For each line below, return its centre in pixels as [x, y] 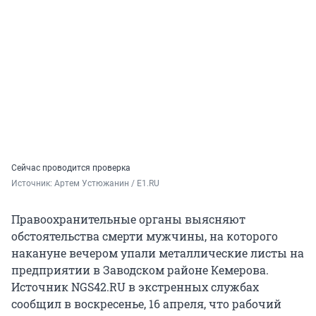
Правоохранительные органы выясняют [128, 219]
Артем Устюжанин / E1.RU [107, 184]
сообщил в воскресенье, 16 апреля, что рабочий [146, 304]
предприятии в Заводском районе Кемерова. [140, 270]
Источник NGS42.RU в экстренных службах [135, 287]
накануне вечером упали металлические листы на [158, 253]
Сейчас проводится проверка [71, 168]
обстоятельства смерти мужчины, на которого [145, 236]
